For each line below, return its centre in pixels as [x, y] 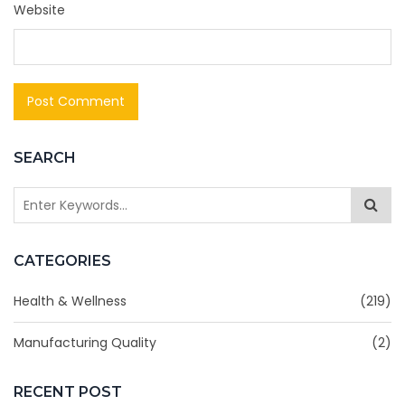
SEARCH [45, 158]
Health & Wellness [70, 301]
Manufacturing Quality [85, 343]
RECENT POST [68, 392]
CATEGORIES [62, 261]
